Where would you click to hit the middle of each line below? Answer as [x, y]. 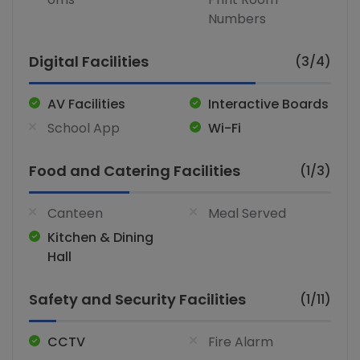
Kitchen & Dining [100, 238]
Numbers [237, 19]
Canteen [75, 214]
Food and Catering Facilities [135, 171]
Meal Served [247, 214]
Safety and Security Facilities [137, 300]
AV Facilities [86, 104]
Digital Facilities [89, 62]
